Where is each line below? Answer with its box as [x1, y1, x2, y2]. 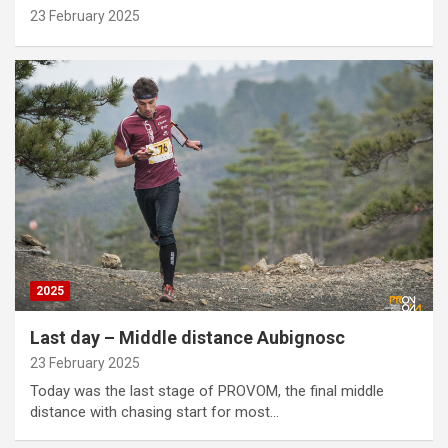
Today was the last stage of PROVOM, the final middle [30, 381, 384, 400]
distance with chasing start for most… [30, 402, 279, 421]
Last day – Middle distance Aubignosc [30, 326, 345, 348]
